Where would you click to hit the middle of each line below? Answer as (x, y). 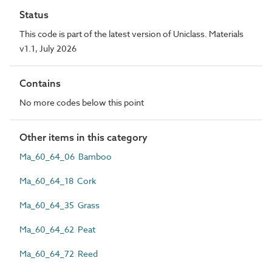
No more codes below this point (82, 102)
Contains (40, 83)
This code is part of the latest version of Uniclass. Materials (131, 34)
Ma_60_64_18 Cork (58, 181)
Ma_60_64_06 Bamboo (66, 156)
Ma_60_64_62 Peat (57, 229)
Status (34, 15)
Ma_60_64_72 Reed (59, 253)
